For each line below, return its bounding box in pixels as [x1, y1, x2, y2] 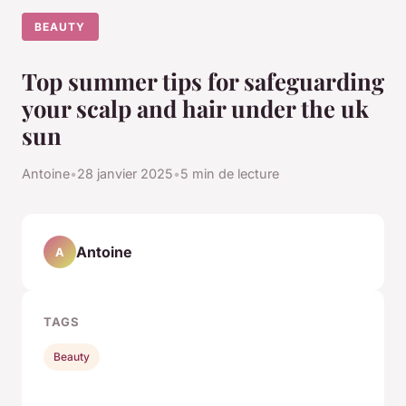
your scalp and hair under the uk [22, 92, 369, 124]
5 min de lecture [180, 166, 279, 182]
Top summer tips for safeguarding [22, 65, 384, 97]
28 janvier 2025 [77, 166, 173, 182]
